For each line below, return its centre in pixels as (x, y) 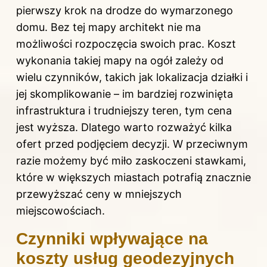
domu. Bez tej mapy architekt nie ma (108, 27)
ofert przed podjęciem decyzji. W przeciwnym (132, 144)
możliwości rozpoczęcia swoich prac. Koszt (126, 44)
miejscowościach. (60, 211)
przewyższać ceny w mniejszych (99, 194)
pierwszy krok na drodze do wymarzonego (125, 11)
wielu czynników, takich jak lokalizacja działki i (132, 77)
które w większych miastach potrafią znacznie (133, 178)
